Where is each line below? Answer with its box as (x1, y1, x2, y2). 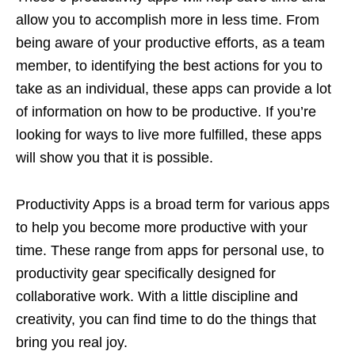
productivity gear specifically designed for (16, 265, 276, 281)
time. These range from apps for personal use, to (16, 242, 324, 258)
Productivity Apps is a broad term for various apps (16, 196, 330, 212)
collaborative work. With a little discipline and (16, 288, 298, 304)
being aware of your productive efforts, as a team (16, 34, 325, 51)
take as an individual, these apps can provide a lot (16, 80, 331, 97)
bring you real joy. (16, 334, 128, 350)
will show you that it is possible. (16, 149, 213, 166)
